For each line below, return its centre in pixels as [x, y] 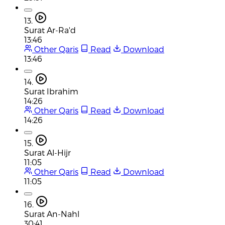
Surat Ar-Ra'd [50, 30]
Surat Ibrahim [51, 91]
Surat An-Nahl [52, 213]
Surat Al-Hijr [47, 152]
